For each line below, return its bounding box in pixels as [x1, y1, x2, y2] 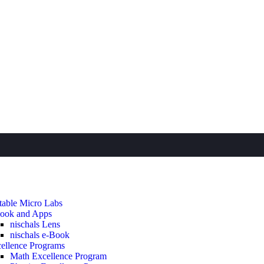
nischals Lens [10, 219, 60, 229]
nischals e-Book [10, 229, 70, 240]
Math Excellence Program [10, 250, 107, 261]
